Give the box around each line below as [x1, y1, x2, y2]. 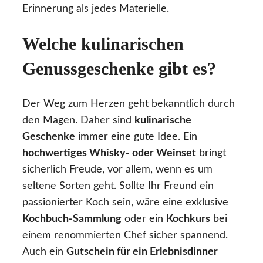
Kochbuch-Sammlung [22, 213, 122, 224]
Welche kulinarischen [22, 33, 184, 53]
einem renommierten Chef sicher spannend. [22, 230, 228, 241]
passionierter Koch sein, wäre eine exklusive [22, 197, 228, 208]
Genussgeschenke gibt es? [22, 58, 216, 78]
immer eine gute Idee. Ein [75, 131, 197, 142]
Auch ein [22, 246, 66, 257]
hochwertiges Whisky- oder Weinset [22, 147, 196, 159]
